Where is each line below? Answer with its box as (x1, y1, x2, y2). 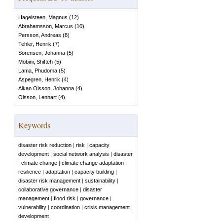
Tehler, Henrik (18, 41, 51, 47)
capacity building (74, 169, 114, 175)
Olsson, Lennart (18, 94, 57, 100)
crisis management (84, 204, 130, 210)
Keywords (18, 120, 50, 130)
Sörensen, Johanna (18, 50, 65, 56)
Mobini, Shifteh (18, 59, 53, 65)
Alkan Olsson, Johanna (18, 85, 74, 91)
